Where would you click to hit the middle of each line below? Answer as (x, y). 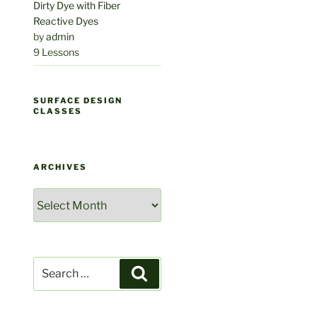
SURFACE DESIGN (78, 101)
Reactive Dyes (66, 21)
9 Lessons (57, 52)
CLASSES (58, 111)
